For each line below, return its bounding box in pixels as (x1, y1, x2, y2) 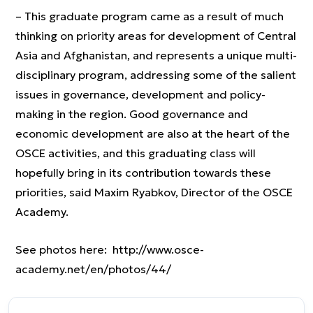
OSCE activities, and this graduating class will (15, 146, 256, 160)
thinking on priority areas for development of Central (15, 29, 296, 43)
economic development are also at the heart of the (15, 126, 290, 140)
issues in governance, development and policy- (15, 87, 265, 101)
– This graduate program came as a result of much (15, 9, 284, 23)
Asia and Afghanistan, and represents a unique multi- (15, 48, 297, 62)
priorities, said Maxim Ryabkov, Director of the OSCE (15, 185, 293, 199)
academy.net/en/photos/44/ (15, 262, 171, 276)
